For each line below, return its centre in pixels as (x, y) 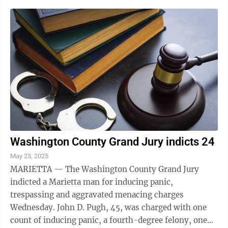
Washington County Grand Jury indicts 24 (112, 142)
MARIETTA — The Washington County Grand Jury (105, 169)
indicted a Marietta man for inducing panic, (92, 182)
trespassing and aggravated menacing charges (97, 195)
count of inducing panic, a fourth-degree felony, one (109, 220)
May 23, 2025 (29, 156)
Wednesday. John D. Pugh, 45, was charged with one (34, 207)
